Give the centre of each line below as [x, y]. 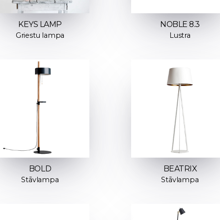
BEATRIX [180, 169]
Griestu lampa [40, 36]
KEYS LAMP [40, 25]
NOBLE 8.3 [180, 25]
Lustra [180, 36]
